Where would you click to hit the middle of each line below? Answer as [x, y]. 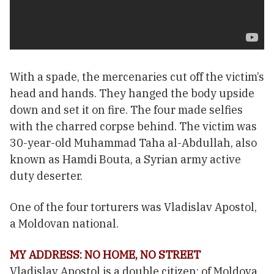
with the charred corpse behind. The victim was [133, 126]
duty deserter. [46, 176]
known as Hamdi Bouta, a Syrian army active [125, 159]
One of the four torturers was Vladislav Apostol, [133, 207]
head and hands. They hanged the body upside [132, 93]
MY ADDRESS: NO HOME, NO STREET [105, 254]
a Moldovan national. [64, 223]
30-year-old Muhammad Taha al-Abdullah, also [133, 143]
